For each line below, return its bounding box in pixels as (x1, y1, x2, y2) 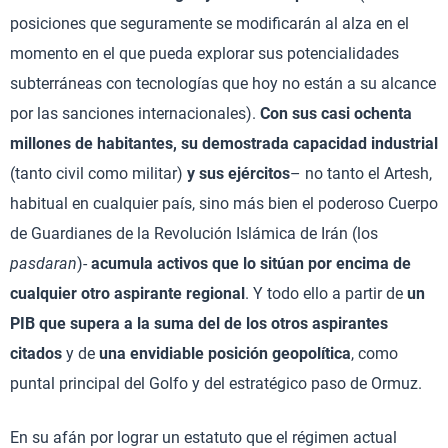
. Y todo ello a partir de (245, 283, 407, 303)
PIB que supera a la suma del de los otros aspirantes (10, 313, 388, 333)
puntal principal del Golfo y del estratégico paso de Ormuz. (10, 373, 422, 393)
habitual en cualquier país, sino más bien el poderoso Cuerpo (10, 193, 438, 213)
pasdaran (10, 253, 77, 273)
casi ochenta (321, 103, 412, 123)
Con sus (260, 103, 317, 123)
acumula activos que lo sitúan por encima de (91, 253, 411, 273)
